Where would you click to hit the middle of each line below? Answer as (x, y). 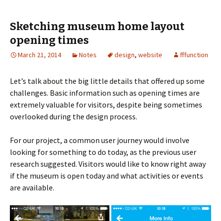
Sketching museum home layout (97, 27)
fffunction (194, 55)
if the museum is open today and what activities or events (107, 176)
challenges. (29, 93)
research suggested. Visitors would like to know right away (108, 164)
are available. (32, 188)
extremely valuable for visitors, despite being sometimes (106, 105)
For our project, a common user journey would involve (100, 140)
